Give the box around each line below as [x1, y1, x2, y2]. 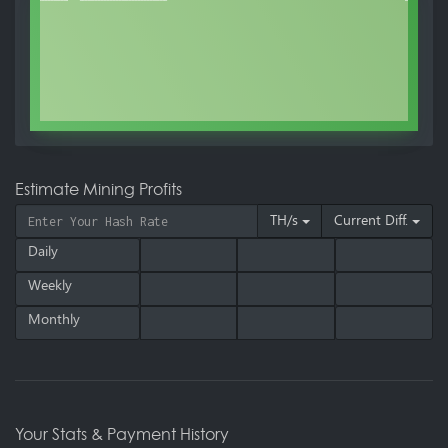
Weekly [28, 277, 72, 294]
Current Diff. [334, 212, 408, 229]
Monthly [28, 311, 80, 328]
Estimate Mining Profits [15, 179, 182, 199]
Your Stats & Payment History [15, 424, 229, 444]
